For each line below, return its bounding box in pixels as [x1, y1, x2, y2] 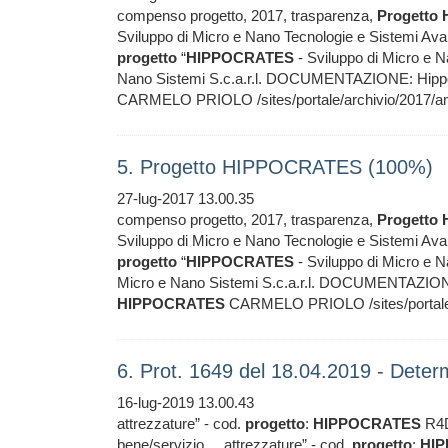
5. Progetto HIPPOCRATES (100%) [117, 156, 433, 178]
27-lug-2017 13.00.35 [117, 190, 254, 207]
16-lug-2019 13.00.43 [117, 394, 254, 411]
